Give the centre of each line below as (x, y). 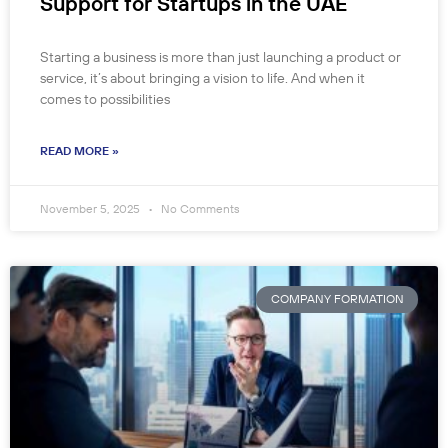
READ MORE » (79, 151)
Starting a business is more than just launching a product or (220, 57)
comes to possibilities (105, 99)
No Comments (199, 209)
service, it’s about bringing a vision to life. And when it (202, 78)
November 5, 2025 (91, 209)
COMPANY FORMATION (337, 299)
